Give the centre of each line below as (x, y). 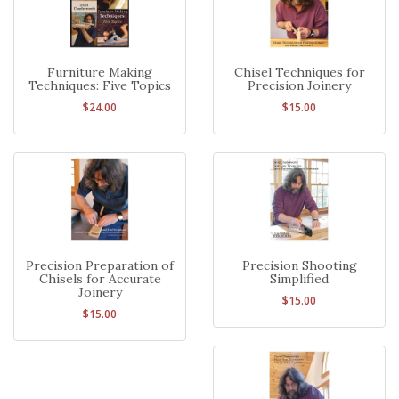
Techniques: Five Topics (100, 86)
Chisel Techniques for (299, 73)
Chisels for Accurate (100, 278)
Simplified (299, 278)
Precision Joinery (299, 86)
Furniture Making (100, 73)
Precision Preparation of (100, 265)
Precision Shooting (299, 265)
